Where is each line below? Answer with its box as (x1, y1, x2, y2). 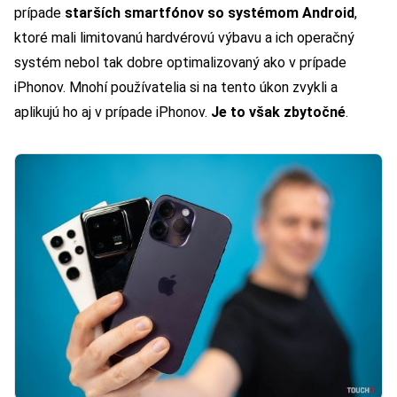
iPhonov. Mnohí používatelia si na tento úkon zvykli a (14, 78, 338, 96)
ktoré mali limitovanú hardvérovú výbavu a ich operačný (14, 28, 354, 46)
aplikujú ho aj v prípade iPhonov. (14, 103, 211, 121)
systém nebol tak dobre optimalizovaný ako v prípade (14, 53, 346, 71)
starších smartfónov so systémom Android (65, 4, 354, 21)
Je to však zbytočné (211, 103, 346, 121)
